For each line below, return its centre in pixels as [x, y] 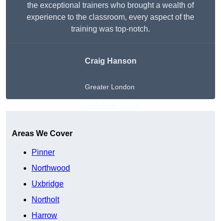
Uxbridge [48, 184]
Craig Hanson [110, 61]
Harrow [44, 216]
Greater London [110, 87]
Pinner [43, 152]
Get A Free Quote [110, 105]
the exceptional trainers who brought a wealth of [110, 5]
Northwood [51, 168]
